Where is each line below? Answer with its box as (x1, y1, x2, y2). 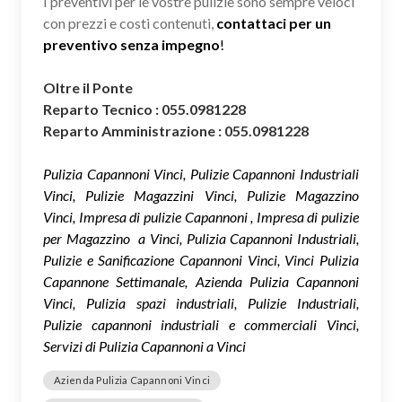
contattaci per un (216, 13, 331, 31)
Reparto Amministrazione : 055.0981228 (43, 121, 309, 139)
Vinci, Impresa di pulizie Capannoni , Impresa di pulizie (43, 207, 359, 225)
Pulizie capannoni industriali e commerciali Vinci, (43, 315, 359, 333)
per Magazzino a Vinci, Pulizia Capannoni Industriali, (43, 229, 359, 247)
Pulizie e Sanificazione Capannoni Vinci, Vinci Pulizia (43, 250, 359, 268)
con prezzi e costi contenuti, (43, 13, 216, 31)
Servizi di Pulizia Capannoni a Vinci (43, 336, 246, 354)
